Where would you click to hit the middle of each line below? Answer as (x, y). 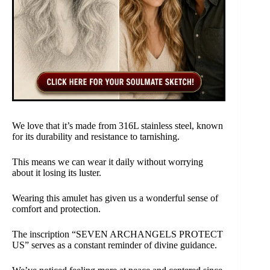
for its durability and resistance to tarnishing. (96, 137)
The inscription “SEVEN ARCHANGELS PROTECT (118, 234)
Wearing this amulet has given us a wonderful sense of (115, 198)
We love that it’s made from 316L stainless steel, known (118, 126)
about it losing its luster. (57, 173)
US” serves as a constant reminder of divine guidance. (115, 245)
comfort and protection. (56, 209)
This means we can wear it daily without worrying (108, 162)
